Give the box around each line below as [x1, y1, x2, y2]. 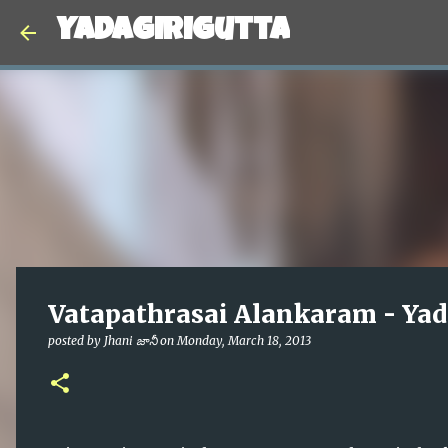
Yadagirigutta [56, 16, 290, 49]
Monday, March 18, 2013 [177, 333, 311, 348]
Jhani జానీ [104, 333, 157, 348]
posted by [48, 333, 104, 348]
